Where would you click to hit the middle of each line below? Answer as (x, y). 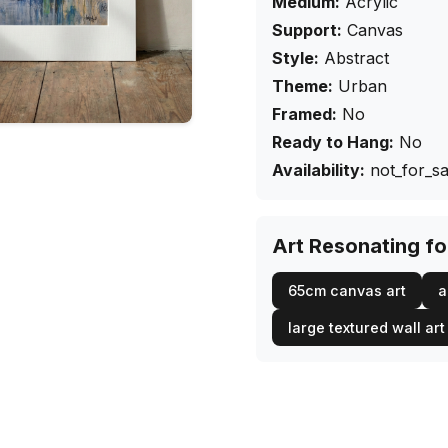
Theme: (302, 86)
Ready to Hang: (333, 142)
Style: (295, 58)
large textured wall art (366, 327)
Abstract (356, 58)
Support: (307, 30)
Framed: (304, 114)
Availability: (318, 170)
